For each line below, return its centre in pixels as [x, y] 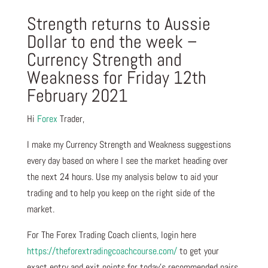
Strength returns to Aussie [118, 24]
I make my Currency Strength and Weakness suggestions [129, 144]
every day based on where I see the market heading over [127, 160]
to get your [198, 251]
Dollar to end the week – [112, 42]
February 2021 [77, 95]
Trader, [71, 118]
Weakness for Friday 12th [116, 77]
